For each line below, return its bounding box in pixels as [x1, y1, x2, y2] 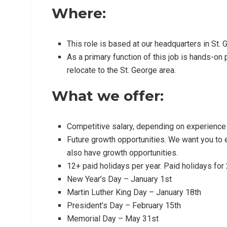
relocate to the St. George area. [67, 65, 176, 75]
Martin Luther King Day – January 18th [67, 187, 201, 197]
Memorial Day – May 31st [67, 213, 159, 223]
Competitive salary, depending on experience [67, 121, 226, 131]
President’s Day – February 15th [67, 200, 181, 210]
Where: [52, 4, 106, 22]
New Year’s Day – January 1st [67, 174, 172, 184]
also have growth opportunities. [67, 147, 178, 158]
